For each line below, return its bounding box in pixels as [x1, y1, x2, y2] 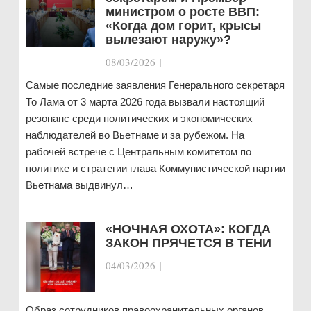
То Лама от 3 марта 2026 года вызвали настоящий [25, 96, 264, 108]
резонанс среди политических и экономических [25, 112, 253, 124]
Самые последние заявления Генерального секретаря [25, 79, 285, 91]
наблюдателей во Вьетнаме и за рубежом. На [25, 129, 244, 141]
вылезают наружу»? [105, 33, 231, 47]
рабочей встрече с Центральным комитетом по [25, 146, 251, 158]
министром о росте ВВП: [105, 5, 260, 19]
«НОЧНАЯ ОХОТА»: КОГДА [105, 222, 271, 236]
